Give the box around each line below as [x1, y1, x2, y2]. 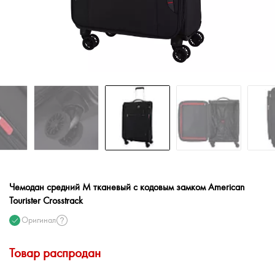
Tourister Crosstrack [9, 196, 83, 206]
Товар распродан [9, 246, 101, 261]
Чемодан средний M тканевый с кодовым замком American [9, 182, 245, 193]
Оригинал [21, 215, 56, 225]
